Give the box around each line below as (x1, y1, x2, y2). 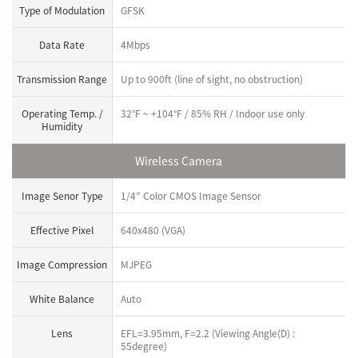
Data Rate (39, 37, 85, 52)
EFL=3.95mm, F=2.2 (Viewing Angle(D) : (121, 325, 295, 340)
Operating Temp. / (21, 105, 103, 121)
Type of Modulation (19, 2, 105, 18)
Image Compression (17, 257, 107, 272)
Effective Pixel (30, 222, 93, 237)
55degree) (121, 338, 167, 353)
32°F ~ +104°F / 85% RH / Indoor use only (121, 105, 304, 121)
